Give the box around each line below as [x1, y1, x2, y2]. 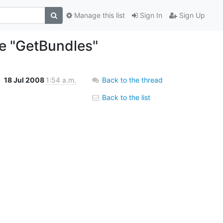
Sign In [138, 11, 162, 20]
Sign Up [177, 11, 205, 20]
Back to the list [100, 93, 150, 102]
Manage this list [72, 11, 125, 20]
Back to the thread [102, 75, 163, 84]
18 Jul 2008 [4, 75, 46, 84]
